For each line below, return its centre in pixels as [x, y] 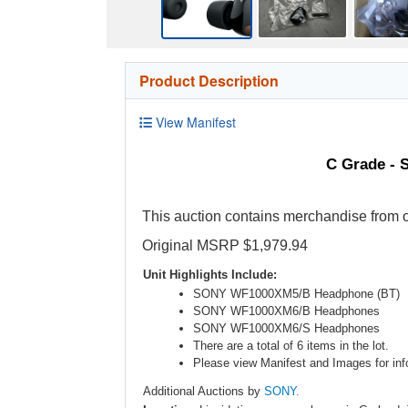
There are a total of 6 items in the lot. [291, 345]
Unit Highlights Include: [210, 274]
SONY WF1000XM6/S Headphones [286, 328]
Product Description [209, 80]
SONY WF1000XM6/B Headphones [286, 311]
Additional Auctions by [204, 391]
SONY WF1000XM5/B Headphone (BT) [296, 293]
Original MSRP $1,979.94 [225, 245]
